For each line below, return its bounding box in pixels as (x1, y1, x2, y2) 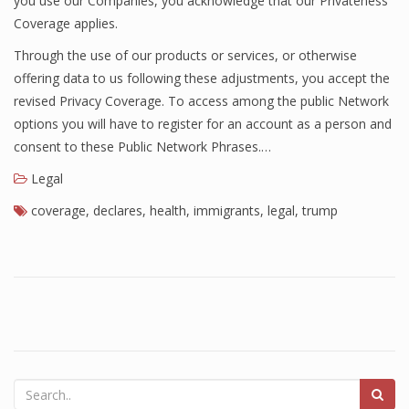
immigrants (194, 202, 260, 219)
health (150, 202, 186, 219)
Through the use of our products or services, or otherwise (14, 47, 357, 64)
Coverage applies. (14, 15, 118, 32)
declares (93, 202, 142, 219)
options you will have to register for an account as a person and (14, 115, 392, 132)
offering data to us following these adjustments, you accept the (14, 69, 390, 87)
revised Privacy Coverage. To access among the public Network (14, 92, 389, 110)
